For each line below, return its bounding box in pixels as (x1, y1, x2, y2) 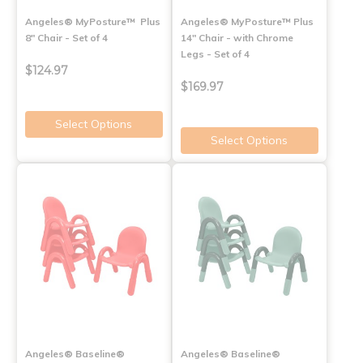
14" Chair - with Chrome (180, 32, 293, 45)
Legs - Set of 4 (180, 48, 250, 61)
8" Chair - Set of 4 (25, 32, 108, 45)
